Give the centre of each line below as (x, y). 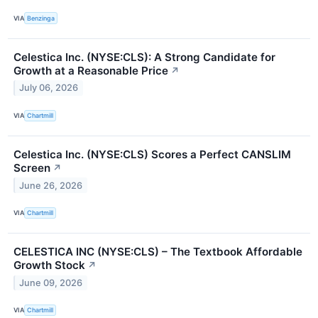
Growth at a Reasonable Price (91, 70)
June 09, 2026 (51, 283)
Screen (32, 168)
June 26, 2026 (51, 185)
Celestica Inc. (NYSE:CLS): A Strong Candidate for (144, 57)
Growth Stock (49, 265)
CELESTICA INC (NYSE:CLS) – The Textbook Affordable (158, 251)
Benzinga (41, 18)
